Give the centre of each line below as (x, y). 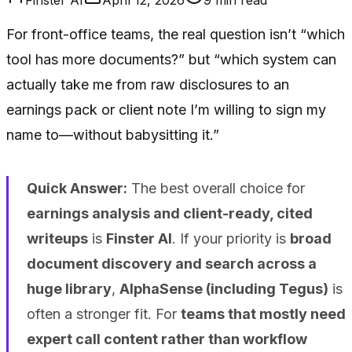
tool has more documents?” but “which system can (171, 59)
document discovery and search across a (171, 263)
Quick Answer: (77, 188)
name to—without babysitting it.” (113, 134)
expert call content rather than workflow (167, 339)
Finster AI (139, 238)
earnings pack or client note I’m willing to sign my (166, 109)
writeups (57, 238)
